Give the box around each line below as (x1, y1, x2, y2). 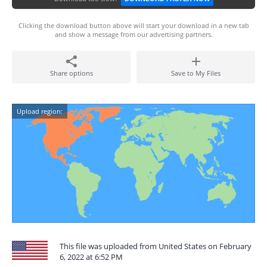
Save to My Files (171, 69, 221, 77)
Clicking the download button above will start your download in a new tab (18, 21, 249, 30)
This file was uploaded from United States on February (60, 241, 252, 252)
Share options (49, 69, 93, 77)
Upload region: (17, 107, 63, 116)
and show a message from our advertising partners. (54, 30, 213, 39)
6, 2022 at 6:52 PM (60, 252, 123, 262)
